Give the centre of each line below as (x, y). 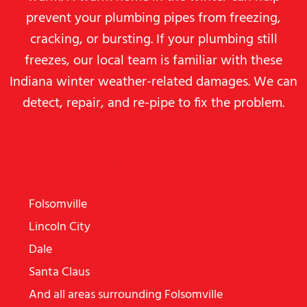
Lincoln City (60, 227)
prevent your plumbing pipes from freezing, (153, 19)
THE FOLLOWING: (153, 166)
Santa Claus (59, 272)
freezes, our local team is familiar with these (153, 61)
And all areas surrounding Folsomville (126, 295)
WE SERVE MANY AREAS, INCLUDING (153, 145)
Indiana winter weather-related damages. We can (153, 82)
